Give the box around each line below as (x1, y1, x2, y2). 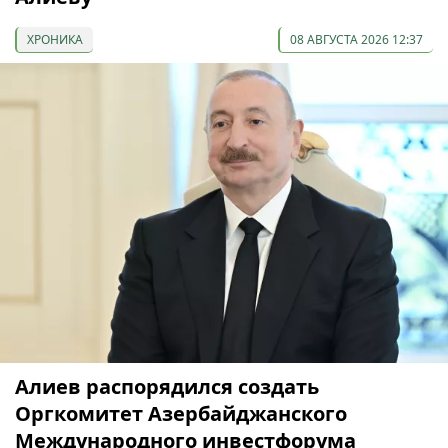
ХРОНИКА (27, 30, 83, 48)
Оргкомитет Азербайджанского (15, 399, 347, 427)
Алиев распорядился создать (15, 372, 319, 400)
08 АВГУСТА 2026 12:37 (290, 30, 423, 48)
